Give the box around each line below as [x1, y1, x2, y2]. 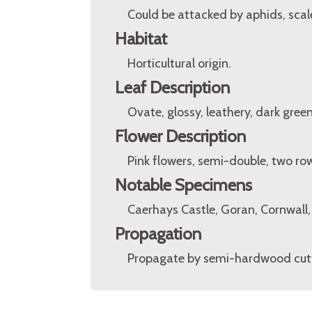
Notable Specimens [115, 175, 252, 195]
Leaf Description [115, 77, 230, 97]
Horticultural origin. [127, 56, 231, 71]
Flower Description [115, 126, 246, 146]
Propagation [115, 224, 201, 244]
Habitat [115, 29, 167, 49]
